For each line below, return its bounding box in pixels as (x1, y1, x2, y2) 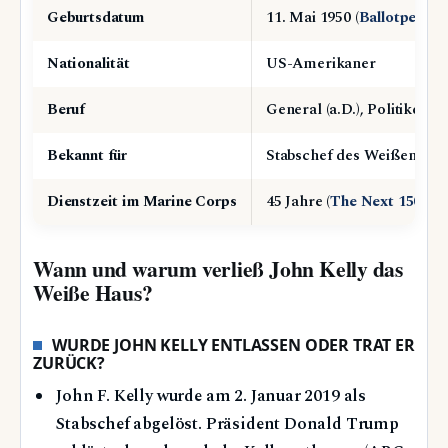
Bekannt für (47, 144, 128, 168)
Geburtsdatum (47, 6, 144, 30)
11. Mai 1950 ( (266, 6, 359, 30)
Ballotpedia (358, 6, 438, 30)
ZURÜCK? (33, 352, 105, 375)
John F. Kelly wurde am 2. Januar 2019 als (56, 383, 367, 409)
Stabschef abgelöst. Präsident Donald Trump (56, 411, 399, 437)
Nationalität (47, 52, 130, 76)
